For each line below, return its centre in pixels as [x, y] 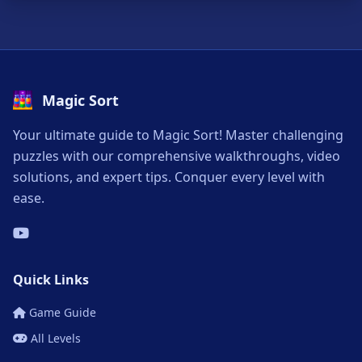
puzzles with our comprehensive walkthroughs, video [177, 156]
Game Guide [63, 313]
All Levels [56, 339]
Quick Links [51, 280]
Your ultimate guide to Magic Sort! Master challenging [178, 135]
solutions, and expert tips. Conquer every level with [169, 177]
